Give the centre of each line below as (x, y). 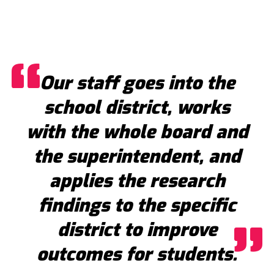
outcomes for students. (137, 255)
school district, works (137, 108)
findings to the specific (137, 206)
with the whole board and (137, 132)
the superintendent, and (137, 157)
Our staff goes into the (137, 83)
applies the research (137, 181)
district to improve (137, 230)
